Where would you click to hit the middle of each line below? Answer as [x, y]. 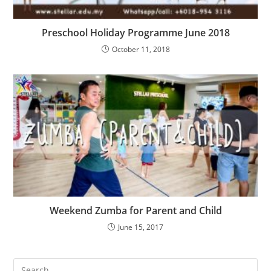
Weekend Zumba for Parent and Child [135, 210]
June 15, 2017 [141, 227]
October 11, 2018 [141, 50]
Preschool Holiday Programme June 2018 [135, 33]
